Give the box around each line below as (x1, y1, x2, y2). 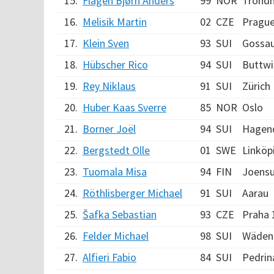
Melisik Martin (83, 15, 147, 29)
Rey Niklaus (83, 79, 136, 93)
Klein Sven (83, 36, 129, 50)
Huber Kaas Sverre (83, 100, 166, 114)
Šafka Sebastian (83, 207, 157, 221)
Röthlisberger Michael (83, 186, 182, 200)
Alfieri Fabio (83, 250, 136, 264)
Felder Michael (83, 229, 149, 243)
